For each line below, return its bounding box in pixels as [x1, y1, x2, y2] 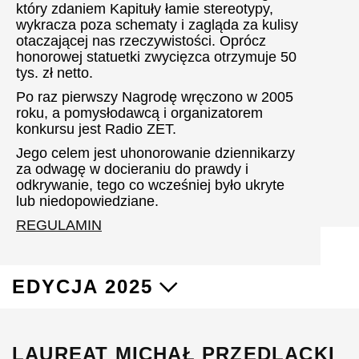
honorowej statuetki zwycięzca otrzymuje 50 [16, 49, 296, 65]
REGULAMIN [16, 217, 102, 233]
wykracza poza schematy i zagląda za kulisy [16, 17, 298, 33]
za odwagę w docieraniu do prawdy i [16, 161, 248, 177]
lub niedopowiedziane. [16, 193, 159, 209]
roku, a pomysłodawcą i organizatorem [16, 105, 263, 121]
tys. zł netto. [16, 65, 93, 81]
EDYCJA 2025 [12, 276, 153, 297]
